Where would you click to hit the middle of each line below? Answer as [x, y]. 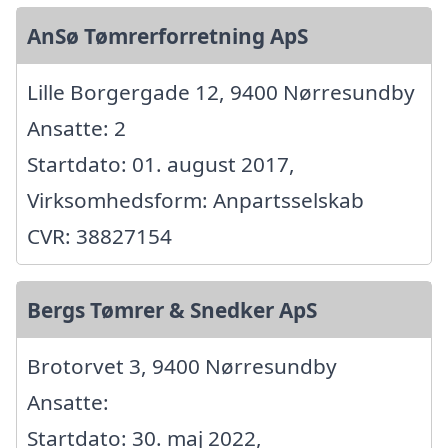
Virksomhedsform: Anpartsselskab [195, 200]
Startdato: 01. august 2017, [161, 164]
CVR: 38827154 [99, 236]
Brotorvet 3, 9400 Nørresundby [182, 366]
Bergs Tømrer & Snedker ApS [172, 310]
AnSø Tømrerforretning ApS [167, 36]
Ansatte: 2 [76, 128]
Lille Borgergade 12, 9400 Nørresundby [221, 92]
